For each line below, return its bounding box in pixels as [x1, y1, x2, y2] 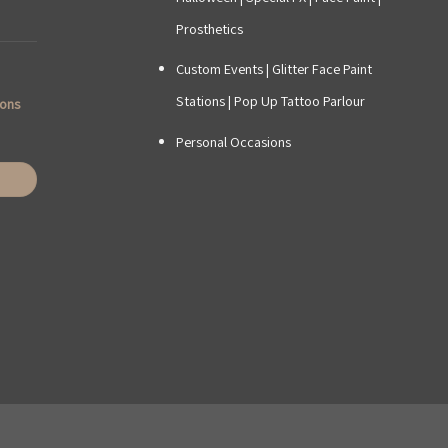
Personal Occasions [175, 131, 291, 151]
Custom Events [175, 59, 263, 79]
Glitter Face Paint [271, 59, 372, 79]
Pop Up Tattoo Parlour [233, 91, 365, 111]
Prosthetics [175, 18, 243, 38]
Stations [175, 91, 225, 111]
